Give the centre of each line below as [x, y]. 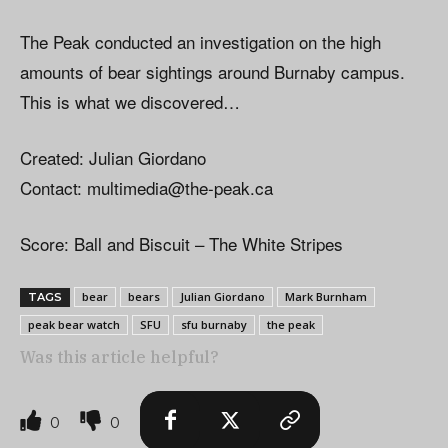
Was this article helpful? [119, 356]
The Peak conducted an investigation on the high [200, 41]
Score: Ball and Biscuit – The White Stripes [181, 243]
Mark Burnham [326, 296]
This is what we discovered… [130, 101]
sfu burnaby [214, 324]
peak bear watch [74, 324]
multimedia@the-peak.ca [180, 187]
